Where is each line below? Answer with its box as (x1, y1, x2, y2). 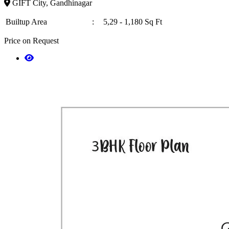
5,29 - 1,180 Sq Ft (103, 17, 162, 26)
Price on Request (4, 36, 59, 45)
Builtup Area (6, 17, 47, 26)
